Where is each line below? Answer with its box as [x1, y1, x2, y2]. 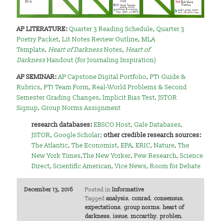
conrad [131, 194, 150, 202]
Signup [17, 104, 38, 112]
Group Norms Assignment [41, 104, 121, 112]
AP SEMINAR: [17, 73, 59, 81]
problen [159, 212, 181, 220]
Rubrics [17, 83, 41, 91]
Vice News [115, 162, 147, 170]
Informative [111, 185, 144, 193]
